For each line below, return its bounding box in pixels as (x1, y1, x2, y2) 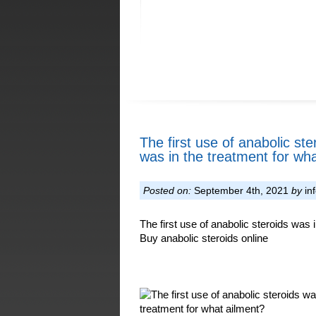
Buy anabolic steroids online (140, 232, 268, 244)
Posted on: (143, 185, 191, 196)
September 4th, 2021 (191, 185, 291, 196)
